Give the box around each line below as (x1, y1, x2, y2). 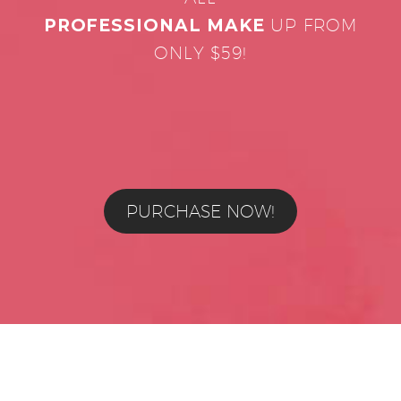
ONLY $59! (153, 43, 248, 64)
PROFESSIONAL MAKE (43, 15, 270, 37)
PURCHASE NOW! (126, 201, 275, 222)
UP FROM (269, 15, 358, 36)
